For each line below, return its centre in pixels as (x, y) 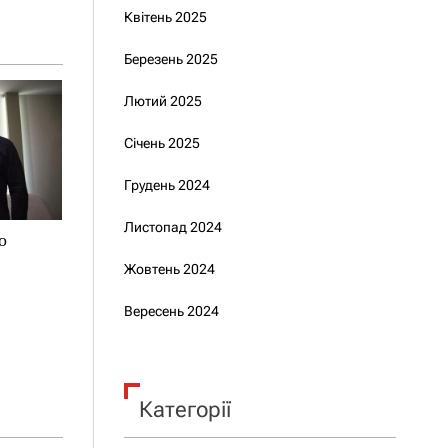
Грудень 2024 (166, 185)
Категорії (184, 409)
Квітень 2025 (165, 17)
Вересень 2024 (171, 311)
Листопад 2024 (172, 227)
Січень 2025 (161, 143)
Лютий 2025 (162, 101)
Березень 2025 (170, 59)
